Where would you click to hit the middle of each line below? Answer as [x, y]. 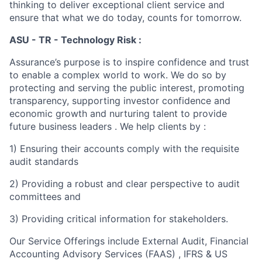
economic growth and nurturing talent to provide [118, 113]
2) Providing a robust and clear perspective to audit [125, 184]
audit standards [44, 161]
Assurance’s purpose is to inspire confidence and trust [129, 62]
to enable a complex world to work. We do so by [118, 75]
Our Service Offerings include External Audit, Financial [129, 241]
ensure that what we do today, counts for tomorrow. [125, 18]
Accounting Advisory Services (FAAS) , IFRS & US [118, 254]
